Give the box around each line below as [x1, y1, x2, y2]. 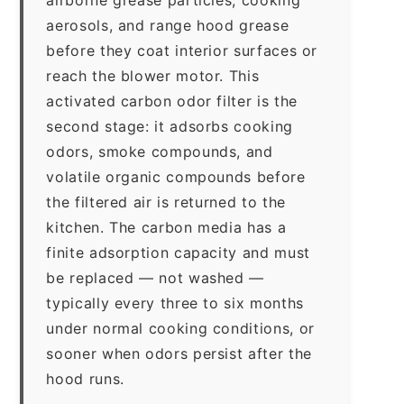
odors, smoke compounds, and [46, 142, 273, 161]
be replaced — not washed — [46, 268, 265, 287]
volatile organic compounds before [46, 167, 306, 186]
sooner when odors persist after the [46, 344, 312, 363]
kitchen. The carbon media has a [46, 217, 287, 236]
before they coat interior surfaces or [46, 41, 318, 60]
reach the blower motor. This [46, 66, 260, 85]
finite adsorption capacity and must [46, 243, 310, 262]
